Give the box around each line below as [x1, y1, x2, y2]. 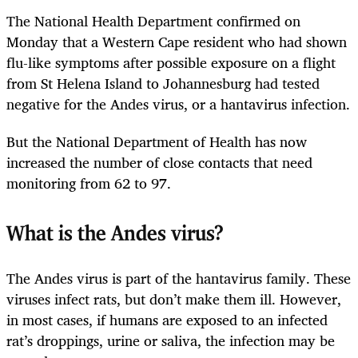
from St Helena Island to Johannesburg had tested [6, 71, 320, 96]
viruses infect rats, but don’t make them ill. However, [6, 287, 341, 312]
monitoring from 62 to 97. [6, 170, 171, 195]
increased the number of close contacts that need [6, 149, 312, 174]
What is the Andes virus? [6, 224, 224, 246]
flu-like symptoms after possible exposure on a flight [6, 50, 336, 75]
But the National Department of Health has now [6, 129, 307, 153]
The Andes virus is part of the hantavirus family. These [6, 266, 351, 291]
